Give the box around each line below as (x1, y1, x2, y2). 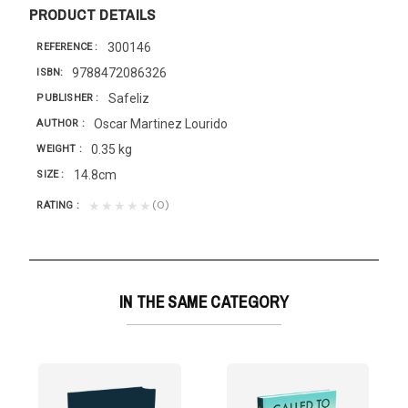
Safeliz (107, 90, 149, 106)
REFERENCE (36, 41, 96, 54)
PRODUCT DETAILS (29, 3, 156, 25)
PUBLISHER (36, 92, 97, 105)
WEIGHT (36, 143, 79, 156)
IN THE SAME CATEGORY (119, 290, 289, 313)
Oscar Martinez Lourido (94, 116, 229, 131)
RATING (36, 199, 76, 212)
